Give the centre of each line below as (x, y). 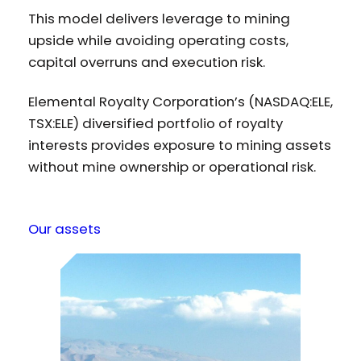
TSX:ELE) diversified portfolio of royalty (155, 123)
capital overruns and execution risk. (146, 62)
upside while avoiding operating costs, (158, 40)
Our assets (64, 228)
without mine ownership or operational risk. (172, 166)
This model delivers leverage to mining (159, 18)
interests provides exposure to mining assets (179, 145)
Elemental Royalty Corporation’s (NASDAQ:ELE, (180, 101)
